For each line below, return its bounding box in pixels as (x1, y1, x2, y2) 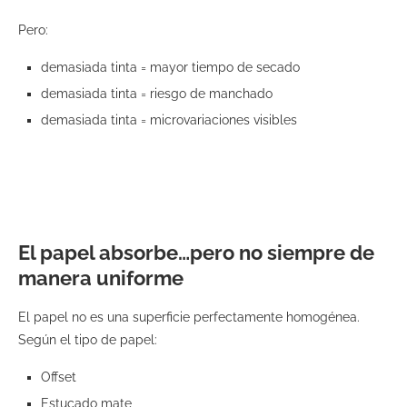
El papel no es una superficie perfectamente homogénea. (18, 310, 363, 325)
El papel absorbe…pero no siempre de (18, 241, 374, 265)
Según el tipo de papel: (18, 333, 161, 348)
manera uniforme (18, 266, 184, 291)
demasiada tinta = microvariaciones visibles (41, 113, 301, 128)
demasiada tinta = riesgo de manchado (41, 86, 276, 102)
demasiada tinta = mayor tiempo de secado (41, 60, 303, 75)
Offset (41, 370, 80, 385)
